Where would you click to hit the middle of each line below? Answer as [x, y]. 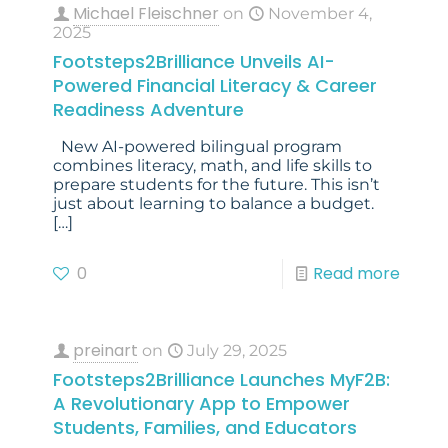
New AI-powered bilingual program [197, 147]
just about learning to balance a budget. [213, 204]
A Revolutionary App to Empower [201, 404]
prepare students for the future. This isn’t [216, 185]
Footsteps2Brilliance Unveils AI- [194, 62]
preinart [105, 351]
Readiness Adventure [148, 110]
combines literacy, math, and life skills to [212, 166]
